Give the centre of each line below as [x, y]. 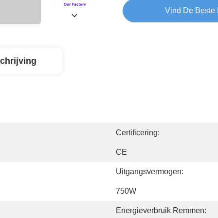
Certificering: [138, 133]
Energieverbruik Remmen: [161, 210]
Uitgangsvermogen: [150, 172]
